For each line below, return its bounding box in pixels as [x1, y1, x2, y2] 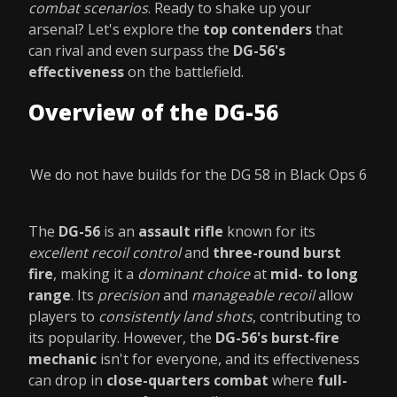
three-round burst [213, 243, 341, 262]
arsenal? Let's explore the [28, 19, 203, 39]
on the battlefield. [124, 62, 244, 82]
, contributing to [253, 307, 361, 326]
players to [28, 307, 98, 326]
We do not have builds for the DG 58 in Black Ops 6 [30, 165, 367, 184]
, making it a [53, 264, 137, 284]
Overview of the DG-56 [28, 97, 278, 127]
